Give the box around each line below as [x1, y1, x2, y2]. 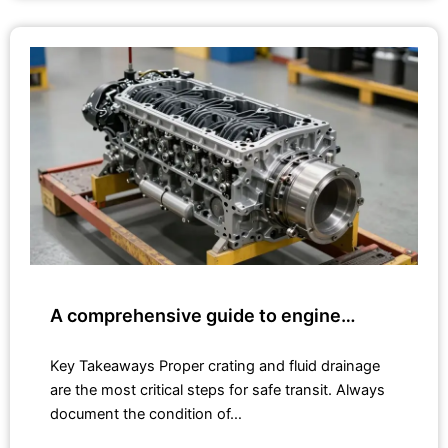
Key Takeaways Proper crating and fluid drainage [50, 356, 380, 375]
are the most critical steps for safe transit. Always [50, 380, 385, 399]
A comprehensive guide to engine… [50, 304, 356, 326]
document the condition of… [50, 404, 242, 423]
